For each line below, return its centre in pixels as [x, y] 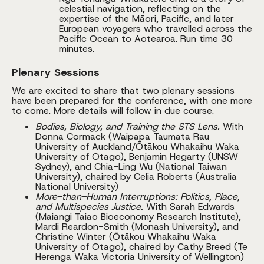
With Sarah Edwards [190, 206]
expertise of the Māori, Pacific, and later [146, 18]
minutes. [77, 48]
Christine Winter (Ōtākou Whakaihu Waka [126, 236]
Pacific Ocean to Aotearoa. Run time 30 [146, 38]
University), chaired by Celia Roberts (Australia [136, 176]
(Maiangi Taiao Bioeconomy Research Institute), [138, 216]
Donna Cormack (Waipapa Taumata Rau [122, 136]
